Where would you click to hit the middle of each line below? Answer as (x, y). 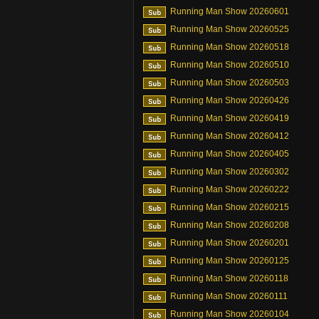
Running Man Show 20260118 (229, 278)
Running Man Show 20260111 (229, 296)
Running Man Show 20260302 (230, 172)
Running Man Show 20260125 (230, 261)
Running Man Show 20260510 (230, 65)
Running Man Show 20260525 (230, 29)
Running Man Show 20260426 (230, 100)
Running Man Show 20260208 (230, 225)
